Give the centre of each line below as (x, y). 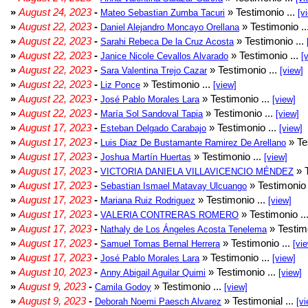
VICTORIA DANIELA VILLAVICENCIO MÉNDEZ (197, 172)
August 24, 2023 (55, 12)
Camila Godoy (123, 287)
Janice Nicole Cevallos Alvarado (164, 56)
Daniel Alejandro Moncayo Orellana (170, 27)
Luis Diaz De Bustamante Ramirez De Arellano (193, 143)
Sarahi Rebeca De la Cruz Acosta (167, 42)
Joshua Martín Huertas (146, 157)
